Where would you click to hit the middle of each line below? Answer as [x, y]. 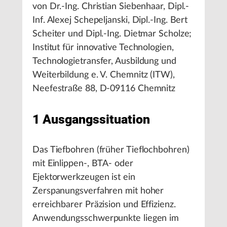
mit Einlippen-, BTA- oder [83, 164]
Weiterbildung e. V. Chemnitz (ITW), [104, 75]
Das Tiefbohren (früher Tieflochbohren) [111, 150]
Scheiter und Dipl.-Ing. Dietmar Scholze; [112, 34]
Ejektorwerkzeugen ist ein [84, 177]
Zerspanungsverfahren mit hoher [98, 191]
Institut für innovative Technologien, [103, 48]
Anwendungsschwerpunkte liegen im [106, 218]
